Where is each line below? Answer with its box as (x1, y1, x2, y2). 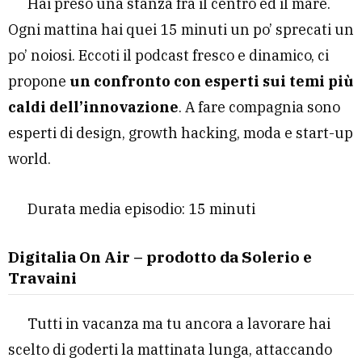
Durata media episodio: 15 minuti (27, 199, 255, 218)
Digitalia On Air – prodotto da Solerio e (8, 246, 312, 267)
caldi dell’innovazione (8, 97, 179, 116)
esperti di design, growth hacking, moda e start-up (8, 123, 353, 142)
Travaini (8, 267, 77, 288)
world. (8, 149, 51, 168)
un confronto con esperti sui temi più (69, 71, 354, 90)
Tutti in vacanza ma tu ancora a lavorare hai (27, 314, 330, 333)
